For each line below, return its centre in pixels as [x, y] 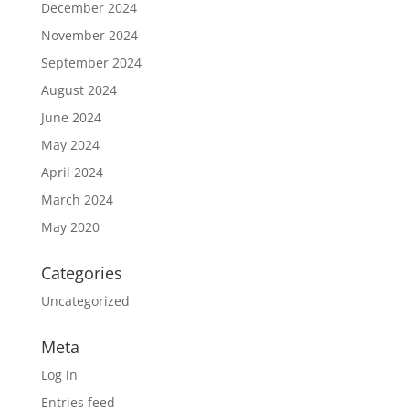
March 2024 [77, 199]
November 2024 [89, 35]
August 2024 [79, 90]
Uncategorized [85, 301]
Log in [59, 375]
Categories [81, 273]
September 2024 [91, 63]
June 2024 [71, 117]
